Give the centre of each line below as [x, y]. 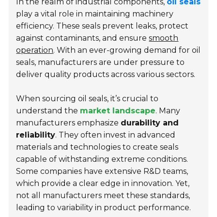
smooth [164, 38]
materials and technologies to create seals [97, 147]
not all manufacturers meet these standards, [103, 196]
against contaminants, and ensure [83, 38]
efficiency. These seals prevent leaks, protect [102, 26]
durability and [150, 123]
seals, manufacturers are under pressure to [101, 62]
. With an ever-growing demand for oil [127, 50]
